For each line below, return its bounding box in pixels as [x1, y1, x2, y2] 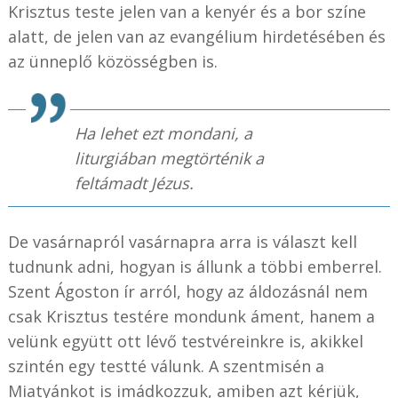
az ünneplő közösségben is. [7, 51, 218, 73]
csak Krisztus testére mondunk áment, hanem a [7, 306, 375, 328]
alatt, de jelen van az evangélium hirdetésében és [7, 26, 386, 48]
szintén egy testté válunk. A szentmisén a [7, 355, 324, 378]
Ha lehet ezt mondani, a [74, 123, 252, 145]
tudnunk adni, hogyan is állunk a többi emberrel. [7, 256, 382, 278]
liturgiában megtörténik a [74, 147, 264, 170]
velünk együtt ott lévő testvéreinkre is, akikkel [7, 330, 363, 353]
